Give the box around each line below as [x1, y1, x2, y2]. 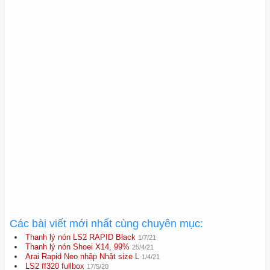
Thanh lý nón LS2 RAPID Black [25, 233, 136, 242]
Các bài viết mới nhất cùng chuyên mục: [10, 218, 203, 230]
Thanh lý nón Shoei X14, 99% [25, 242, 130, 251]
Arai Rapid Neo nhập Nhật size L [25, 252, 139, 261]
